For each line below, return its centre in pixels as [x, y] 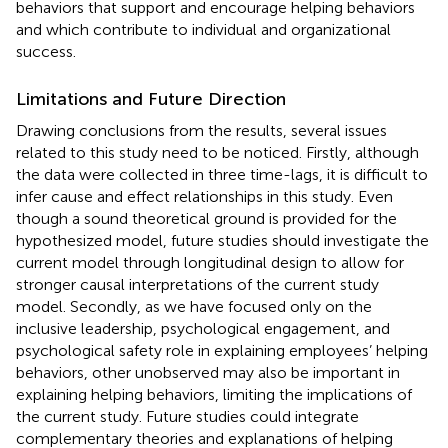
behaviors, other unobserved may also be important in [208, 372]
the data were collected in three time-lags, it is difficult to [222, 174]
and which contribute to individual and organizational [203, 29]
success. [46, 51]
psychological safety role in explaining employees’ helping [222, 350]
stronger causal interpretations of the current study [197, 284]
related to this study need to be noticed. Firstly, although [217, 152]
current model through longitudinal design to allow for [210, 262]
